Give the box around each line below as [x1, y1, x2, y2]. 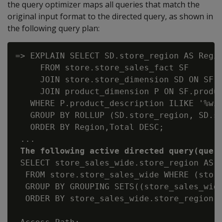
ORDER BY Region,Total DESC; [15, 122, 164, 132]
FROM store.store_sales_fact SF [15, 63, 189, 72]
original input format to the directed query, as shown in [7, 11, 213, 22]
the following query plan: [7, 23, 100, 34]
